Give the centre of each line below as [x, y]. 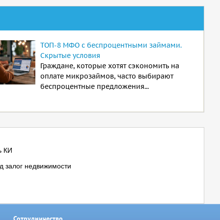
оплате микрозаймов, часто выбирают [107, 76]
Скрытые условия [70, 55]
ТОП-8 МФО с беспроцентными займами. [111, 45]
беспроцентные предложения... [94, 86]
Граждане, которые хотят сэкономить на [110, 66]
